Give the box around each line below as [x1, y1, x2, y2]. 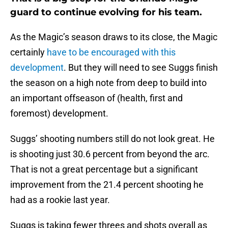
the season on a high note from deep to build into [10, 77, 207, 89]
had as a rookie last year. [10, 194, 110, 206]
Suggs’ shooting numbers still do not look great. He [10, 133, 215, 145]
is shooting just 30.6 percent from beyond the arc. [10, 149, 210, 160]
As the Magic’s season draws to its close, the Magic [10, 32, 217, 43]
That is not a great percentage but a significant [10, 164, 198, 175]
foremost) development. [10, 108, 108, 119]
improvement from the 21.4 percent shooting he [10, 179, 204, 190]
